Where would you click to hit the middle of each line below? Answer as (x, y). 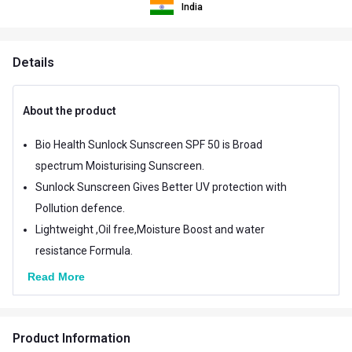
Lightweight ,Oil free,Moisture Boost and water (150, 229)
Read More (56, 276)
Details (33, 62)
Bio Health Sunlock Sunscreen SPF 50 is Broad (149, 144)
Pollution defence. (80, 208)
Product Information (71, 338)
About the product (70, 110)
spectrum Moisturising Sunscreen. (120, 165)
